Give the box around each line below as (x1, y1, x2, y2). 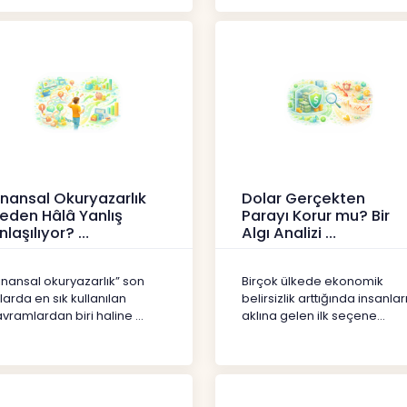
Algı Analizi (241, 223, 325, 244)
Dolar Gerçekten (241, 188, 365, 210)
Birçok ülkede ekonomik (241, 272, 383, 290)
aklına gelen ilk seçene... (241, 306, 385, 324)
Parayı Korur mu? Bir (241, 205, 390, 227)
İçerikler (241, 243, 289, 261)
